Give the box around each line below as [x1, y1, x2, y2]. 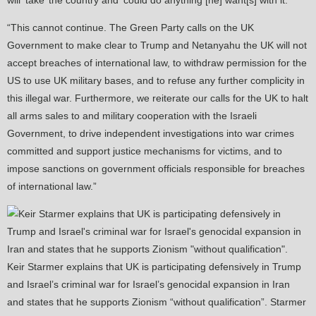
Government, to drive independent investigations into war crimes [7, 128, 294, 140]
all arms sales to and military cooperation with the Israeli [7, 110, 257, 122]
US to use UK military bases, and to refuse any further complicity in [7, 75, 305, 87]
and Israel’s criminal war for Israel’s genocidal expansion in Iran [7, 279, 290, 291]
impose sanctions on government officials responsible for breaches [7, 163, 305, 175]
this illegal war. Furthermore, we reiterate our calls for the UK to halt [7, 92, 308, 104]
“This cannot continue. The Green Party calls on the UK [7, 22, 254, 34]
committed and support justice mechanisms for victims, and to [7, 145, 282, 157]
